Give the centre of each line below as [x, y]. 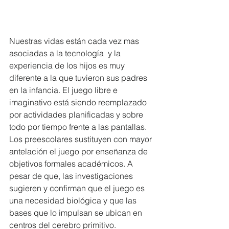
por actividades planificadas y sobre [77, 114]
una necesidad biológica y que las [74, 200]
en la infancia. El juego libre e [64, 90]
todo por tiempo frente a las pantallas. [79, 127]
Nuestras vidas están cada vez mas [75, 41]
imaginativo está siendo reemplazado [79, 102]
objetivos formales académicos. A [72, 163]
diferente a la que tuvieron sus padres [79, 77]
